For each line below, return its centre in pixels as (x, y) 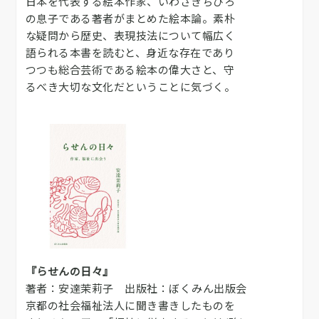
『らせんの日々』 (69, 271)
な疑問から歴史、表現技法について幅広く (130, 35)
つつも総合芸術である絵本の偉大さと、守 (130, 69)
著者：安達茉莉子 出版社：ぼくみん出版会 (136, 288)
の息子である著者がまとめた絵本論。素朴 (130, 18)
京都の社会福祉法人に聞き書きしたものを (130, 305)
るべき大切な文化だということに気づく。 (130, 86)
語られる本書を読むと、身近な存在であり (130, 52)
